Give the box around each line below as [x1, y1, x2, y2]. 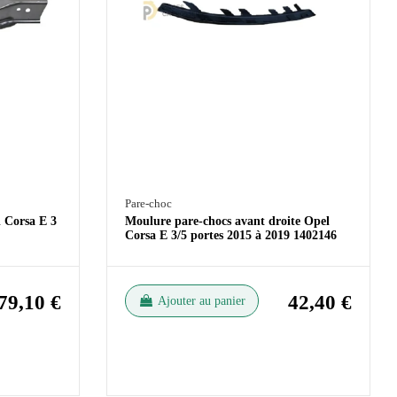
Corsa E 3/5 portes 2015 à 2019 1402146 [124, 228, 337, 242]
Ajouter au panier [157, 293, 245, 307]
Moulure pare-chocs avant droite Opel [124, 214, 330, 228]
